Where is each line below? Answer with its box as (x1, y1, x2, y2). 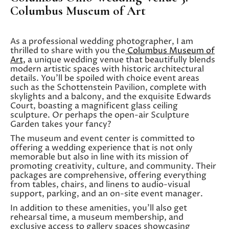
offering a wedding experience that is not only (10, 142, 193, 153)
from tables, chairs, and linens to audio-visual (10, 178, 190, 190)
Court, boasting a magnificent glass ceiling (10, 100, 178, 111)
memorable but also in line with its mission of (10, 151, 189, 163)
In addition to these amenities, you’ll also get (10, 202, 187, 214)
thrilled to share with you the (10, 44, 125, 56)
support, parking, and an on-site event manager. (10, 188, 203, 199)
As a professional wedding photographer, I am (10, 35, 193, 47)
